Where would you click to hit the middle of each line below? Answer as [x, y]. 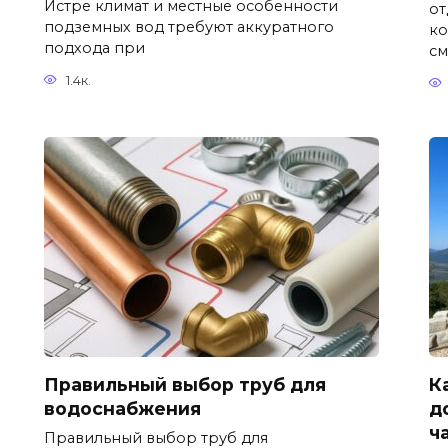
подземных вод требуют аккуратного [189, 27]
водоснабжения [122, 408]
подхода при [94, 48]
